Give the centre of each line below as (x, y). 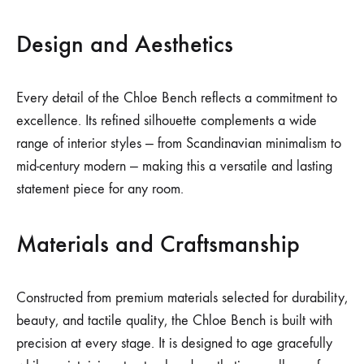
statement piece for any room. (100, 188)
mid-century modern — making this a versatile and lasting (174, 166)
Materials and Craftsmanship (158, 243)
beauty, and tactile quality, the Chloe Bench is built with (174, 320)
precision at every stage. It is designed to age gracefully (174, 343)
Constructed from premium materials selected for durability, (182, 297)
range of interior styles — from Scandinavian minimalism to (179, 143)
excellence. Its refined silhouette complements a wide (167, 120)
